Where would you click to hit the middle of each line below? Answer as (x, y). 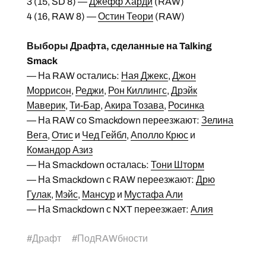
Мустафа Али (153, 194)
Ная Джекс (144, 75)
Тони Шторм (177, 164)
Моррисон (49, 90)
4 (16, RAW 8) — (62, 16)
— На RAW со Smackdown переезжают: (114, 120)
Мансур (98, 194)
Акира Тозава (134, 105)
